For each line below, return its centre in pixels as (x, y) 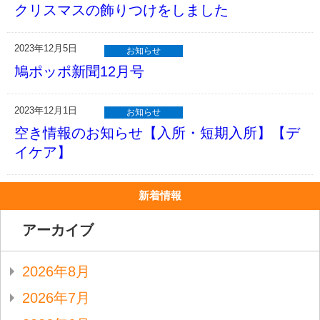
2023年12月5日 (46, 49)
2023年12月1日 (46, 110)
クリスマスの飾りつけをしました (121, 10)
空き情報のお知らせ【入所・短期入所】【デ (157, 133)
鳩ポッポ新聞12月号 (79, 71)
